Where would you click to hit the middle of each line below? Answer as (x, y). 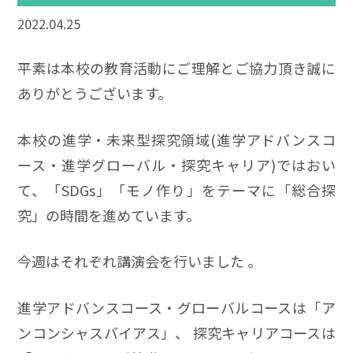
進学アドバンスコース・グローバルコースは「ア (176, 308)
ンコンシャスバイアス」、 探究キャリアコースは (176, 333)
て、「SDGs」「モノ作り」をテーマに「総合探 (176, 190)
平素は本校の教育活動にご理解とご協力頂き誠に (176, 67)
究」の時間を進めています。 (109, 215)
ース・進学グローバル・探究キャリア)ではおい (176, 164)
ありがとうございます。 (95, 93)
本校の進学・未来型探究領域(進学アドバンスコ (176, 139)
